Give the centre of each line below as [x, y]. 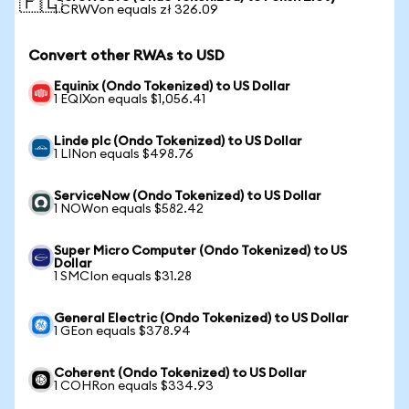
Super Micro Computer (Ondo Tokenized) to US [200, 251]
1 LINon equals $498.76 [124, 154]
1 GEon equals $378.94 [122, 331]
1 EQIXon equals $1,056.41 [130, 100]
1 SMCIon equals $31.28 [123, 277]
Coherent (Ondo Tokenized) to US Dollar [180, 373]
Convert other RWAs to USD [126, 56]
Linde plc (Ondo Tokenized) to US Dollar [178, 142]
